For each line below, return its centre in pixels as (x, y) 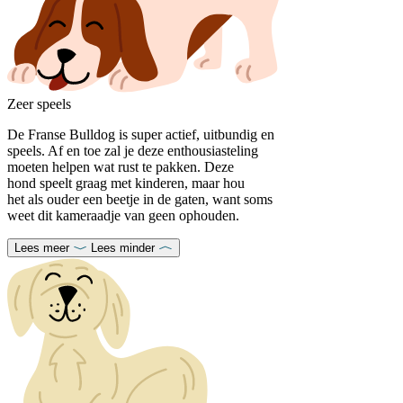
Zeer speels (39, 103)
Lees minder (123, 247)
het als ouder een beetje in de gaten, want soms (140, 199)
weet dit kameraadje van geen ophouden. (125, 215)
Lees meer (42, 247)
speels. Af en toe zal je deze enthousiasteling (133, 150)
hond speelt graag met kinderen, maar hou (126, 183)
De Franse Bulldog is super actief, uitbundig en (141, 134)
